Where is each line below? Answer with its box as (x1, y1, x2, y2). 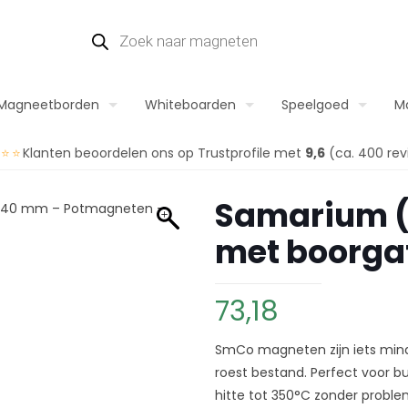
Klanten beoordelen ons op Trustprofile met (22, 144, 305, 162)
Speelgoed (281, 96, 349, 114)
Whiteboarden (145, 96, 236, 114)
